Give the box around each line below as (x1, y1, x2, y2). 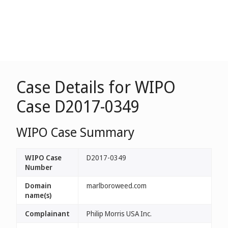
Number (25, 162, 52, 172)
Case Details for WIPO (16, 76, 176, 98)
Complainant (25, 209, 70, 218)
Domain (25, 181, 51, 190)
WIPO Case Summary (16, 123, 134, 140)
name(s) (25, 190, 51, 200)
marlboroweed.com (87, 181, 147, 190)
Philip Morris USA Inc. (87, 209, 152, 218)
